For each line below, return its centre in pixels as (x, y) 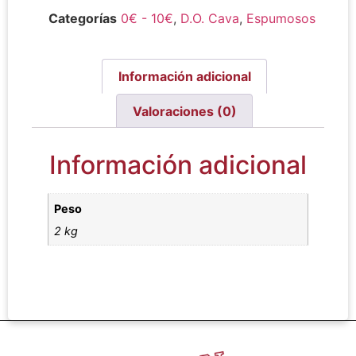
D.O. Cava (210, 18)
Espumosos (281, 18)
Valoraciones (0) (184, 111)
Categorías (83, 18)
